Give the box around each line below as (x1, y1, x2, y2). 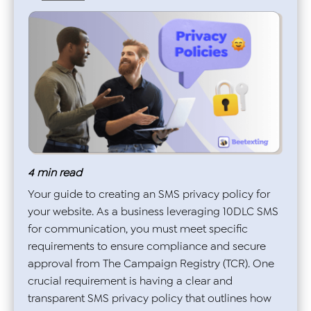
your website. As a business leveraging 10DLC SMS (28, 203, 278, 219)
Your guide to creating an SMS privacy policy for (28, 186, 270, 201)
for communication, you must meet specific (28, 221, 248, 236)
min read (37, 165, 82, 180)
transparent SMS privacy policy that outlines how (28, 290, 271, 305)
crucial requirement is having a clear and (28, 273, 233, 288)
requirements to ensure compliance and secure (28, 238, 266, 253)
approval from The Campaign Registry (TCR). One (28, 255, 274, 271)
